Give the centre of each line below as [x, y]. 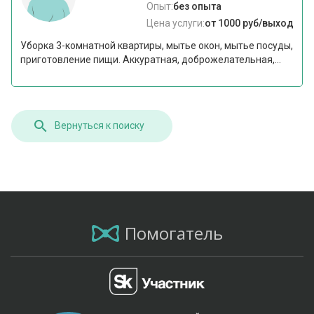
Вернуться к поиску [100, 126]
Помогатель [173, 233]
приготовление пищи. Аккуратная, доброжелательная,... [151, 60]
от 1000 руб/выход [249, 23]
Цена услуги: [175, 23]
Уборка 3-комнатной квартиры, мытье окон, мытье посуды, [157, 46]
